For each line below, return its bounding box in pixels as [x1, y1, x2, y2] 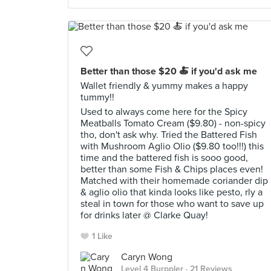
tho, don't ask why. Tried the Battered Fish [80, 129, 257, 141]
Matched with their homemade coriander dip [80, 175, 268, 187]
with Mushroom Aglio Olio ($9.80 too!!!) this [80, 140, 264, 152]
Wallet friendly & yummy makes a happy [80, 80, 248, 92]
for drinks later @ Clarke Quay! [80, 209, 208, 221]
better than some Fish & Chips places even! [80, 163, 263, 175]
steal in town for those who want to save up [80, 198, 264, 210]
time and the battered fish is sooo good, [80, 152, 248, 164]
